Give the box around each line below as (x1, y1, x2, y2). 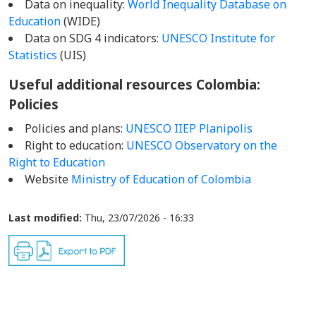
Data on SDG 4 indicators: (25, 30, 162, 46)
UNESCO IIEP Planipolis (126, 121, 253, 136)
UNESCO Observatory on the (126, 138, 277, 153)
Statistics (8, 47, 60, 63)
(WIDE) (63, 13, 100, 29)
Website (25, 171, 71, 187)
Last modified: (8, 211, 82, 224)
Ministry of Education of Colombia (71, 171, 254, 187)
